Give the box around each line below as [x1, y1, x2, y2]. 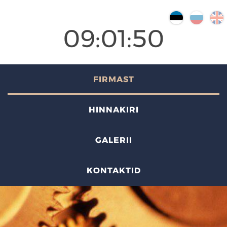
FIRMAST [93, 74, 134, 84]
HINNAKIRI [88, 105, 139, 115]
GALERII [95, 135, 132, 145]
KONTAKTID [86, 166, 141, 175]
